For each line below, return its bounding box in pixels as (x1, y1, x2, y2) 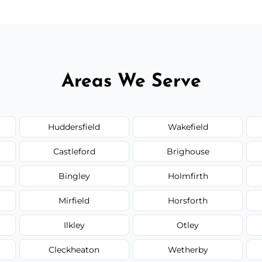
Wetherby (167, 244, 208, 255)
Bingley (58, 170, 90, 181)
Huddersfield (48, 121, 101, 132)
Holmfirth (167, 170, 208, 181)
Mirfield (58, 195, 90, 206)
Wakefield (167, 121, 208, 132)
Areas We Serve (61, 72, 201, 91)
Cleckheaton (49, 244, 100, 255)
